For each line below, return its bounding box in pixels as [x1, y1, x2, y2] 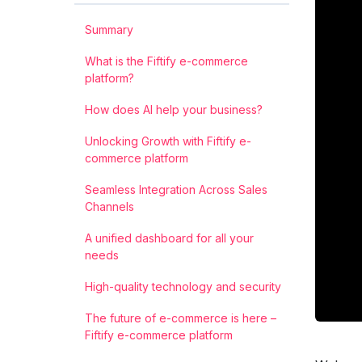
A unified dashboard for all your [85, 231, 254, 245]
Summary [85, 23, 133, 36]
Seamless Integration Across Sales [85, 183, 267, 196]
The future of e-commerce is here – [85, 311, 276, 325]
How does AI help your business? [85, 103, 263, 116]
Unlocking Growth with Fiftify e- [85, 134, 251, 148]
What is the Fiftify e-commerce [85, 54, 248, 68]
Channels [85, 200, 134, 213]
